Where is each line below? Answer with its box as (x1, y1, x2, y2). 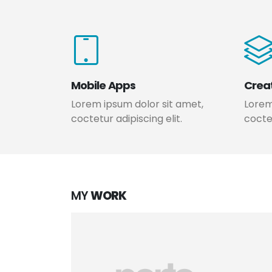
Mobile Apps (71, 78, 135, 93)
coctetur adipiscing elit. (71, 112, 182, 126)
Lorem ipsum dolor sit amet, (71, 97, 203, 111)
